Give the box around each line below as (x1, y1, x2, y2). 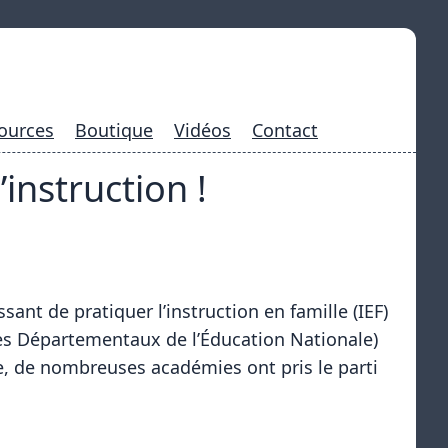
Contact (252, 118, 318, 142)
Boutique (75, 118, 153, 142)
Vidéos (174, 118, 231, 142)
